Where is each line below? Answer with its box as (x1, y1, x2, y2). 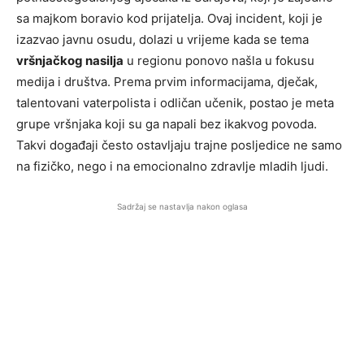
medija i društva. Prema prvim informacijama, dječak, (16, 74, 318, 89)
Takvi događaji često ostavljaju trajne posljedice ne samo (16, 137, 342, 153)
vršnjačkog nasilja (16, 53, 123, 68)
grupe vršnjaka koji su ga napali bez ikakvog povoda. (16, 116, 317, 132)
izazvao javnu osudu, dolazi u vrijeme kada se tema (16, 32, 309, 47)
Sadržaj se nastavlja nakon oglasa (116, 201, 248, 211)
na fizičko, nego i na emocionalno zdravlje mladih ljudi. (16, 158, 328, 174)
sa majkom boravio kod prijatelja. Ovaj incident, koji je (16, 11, 323, 26)
